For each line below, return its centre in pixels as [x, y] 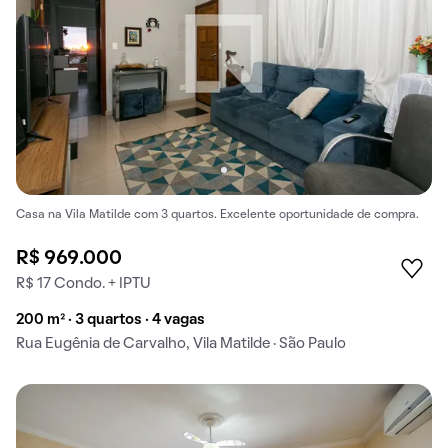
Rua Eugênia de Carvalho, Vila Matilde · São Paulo [181, 344]
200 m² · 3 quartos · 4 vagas [110, 320]
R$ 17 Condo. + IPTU [83, 284]
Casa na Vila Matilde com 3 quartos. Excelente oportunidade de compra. [217, 215]
